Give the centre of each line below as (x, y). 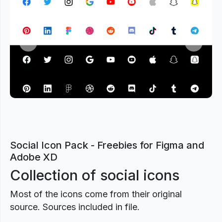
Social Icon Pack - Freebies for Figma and (107, 145)
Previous (42, 47)
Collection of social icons (95, 175)
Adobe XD (34, 157)
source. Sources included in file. (75, 207)
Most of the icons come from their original (96, 194)
